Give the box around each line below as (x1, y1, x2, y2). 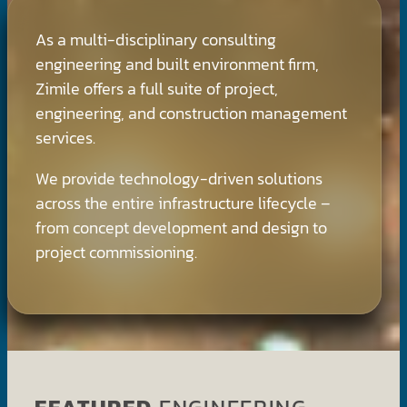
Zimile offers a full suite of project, (35, 75, 278, 101)
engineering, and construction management (35, 100, 347, 125)
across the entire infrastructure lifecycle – (35, 190, 331, 215)
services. (35, 124, 95, 150)
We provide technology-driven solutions (35, 165, 323, 191)
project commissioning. (35, 239, 197, 264)
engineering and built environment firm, (35, 51, 319, 76)
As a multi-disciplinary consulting (35, 26, 276, 52)
